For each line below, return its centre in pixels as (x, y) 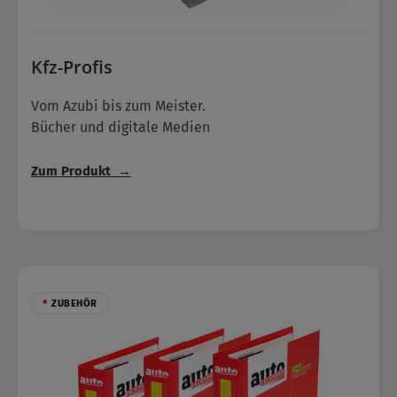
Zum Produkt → (81, 171)
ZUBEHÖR (73, 304)
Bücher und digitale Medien (121, 128)
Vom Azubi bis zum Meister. (118, 106)
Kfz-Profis (72, 67)
